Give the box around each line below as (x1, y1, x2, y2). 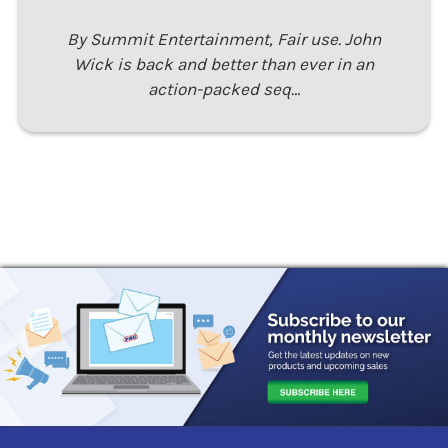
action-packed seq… (148, 79, 300, 100)
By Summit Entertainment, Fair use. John (67, 29, 381, 50)
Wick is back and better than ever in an (74, 54, 374, 75)
